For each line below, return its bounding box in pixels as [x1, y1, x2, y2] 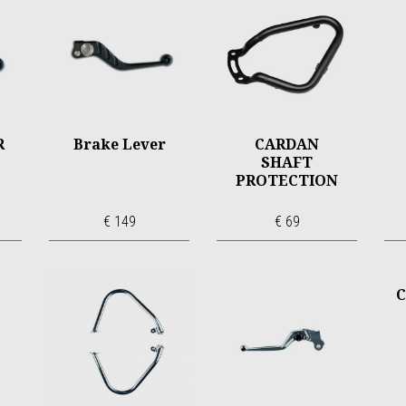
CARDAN [255, 134, 319, 154]
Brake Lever [72, 134, 166, 154]
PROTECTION [236, 170, 338, 190]
